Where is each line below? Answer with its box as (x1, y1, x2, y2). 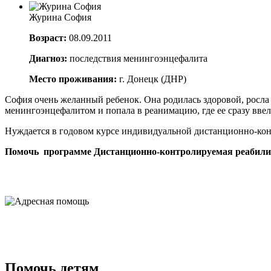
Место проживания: (29, 73, 119, 84)
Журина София (29, 11, 91, 22)
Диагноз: (29, 53, 67, 64)
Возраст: (29, 32, 67, 43)
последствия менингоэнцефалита (67, 53, 207, 64)
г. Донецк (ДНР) (119, 73, 186, 84)
